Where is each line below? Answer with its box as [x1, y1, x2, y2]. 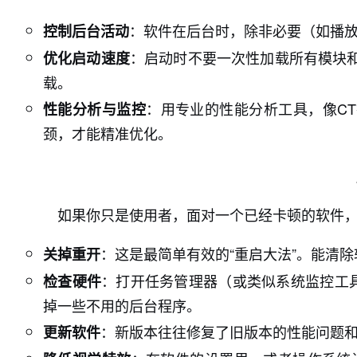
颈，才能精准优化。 [43, 123, 172, 143]
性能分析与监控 [43, 99, 147, 120]
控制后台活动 [43, 21, 129, 41]
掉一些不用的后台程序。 [43, 295, 201, 316]
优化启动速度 [43, 48, 130, 69]
